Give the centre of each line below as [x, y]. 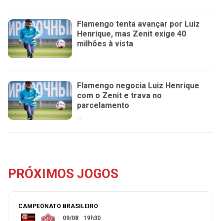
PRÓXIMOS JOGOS [63, 174]
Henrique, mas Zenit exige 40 [131, 34]
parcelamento [103, 105]
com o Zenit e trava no [119, 95]
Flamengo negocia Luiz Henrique [138, 85]
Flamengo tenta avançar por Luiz [138, 24]
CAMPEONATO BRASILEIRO [58, 206]
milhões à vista [105, 43]
